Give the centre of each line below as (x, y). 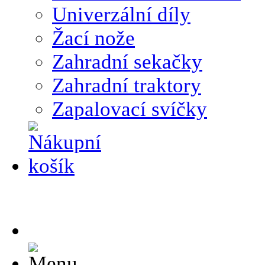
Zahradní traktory (127, 86)
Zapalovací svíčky (130, 109)
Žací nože (93, 38)
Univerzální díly (121, 15)
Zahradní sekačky (127, 62)
